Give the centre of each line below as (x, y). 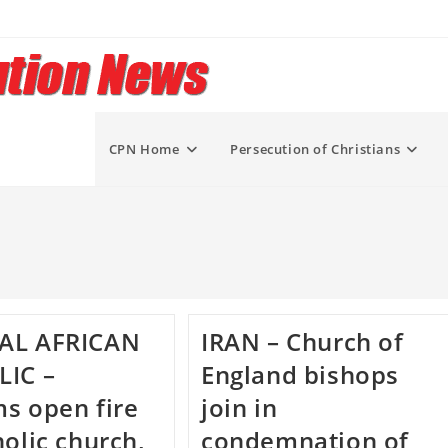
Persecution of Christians (315, 149)
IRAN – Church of (302, 341)
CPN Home (144, 149)
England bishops (300, 374)
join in (239, 407)
